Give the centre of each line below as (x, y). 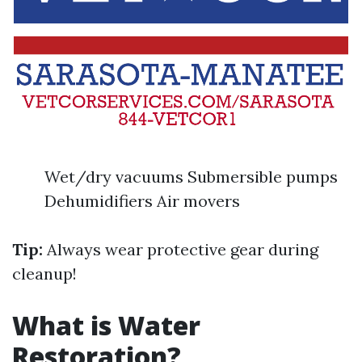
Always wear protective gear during (181, 249)
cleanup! (44, 273)
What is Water (106, 325)
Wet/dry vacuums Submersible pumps (191, 176)
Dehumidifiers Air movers (142, 200)
